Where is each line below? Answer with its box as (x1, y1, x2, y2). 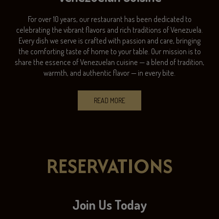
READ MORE (94, 96, 125, 105)
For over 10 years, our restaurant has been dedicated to (27, 14, 192, 24)
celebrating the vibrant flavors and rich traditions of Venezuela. (16, 25, 203, 35)
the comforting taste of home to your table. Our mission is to (18, 46, 201, 56)
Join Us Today (72, 197, 147, 213)
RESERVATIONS (46, 152, 173, 180)
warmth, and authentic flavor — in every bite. (44, 68, 175, 78)
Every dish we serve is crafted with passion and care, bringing (18, 36, 201, 45)
